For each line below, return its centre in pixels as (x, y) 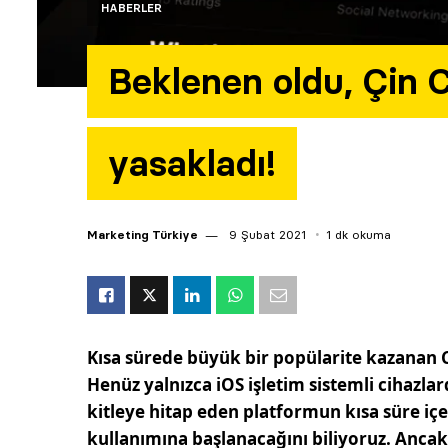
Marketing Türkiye (142, 235)
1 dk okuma (358, 235)
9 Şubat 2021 (265, 235)
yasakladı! (192, 164)
